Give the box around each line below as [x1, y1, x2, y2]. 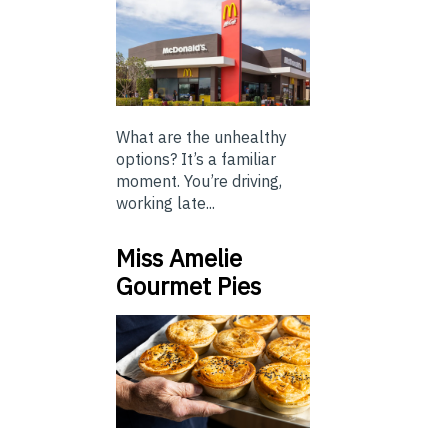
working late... [116, 192, 215, 213]
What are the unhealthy [116, 126, 287, 147]
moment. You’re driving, [116, 170, 282, 191]
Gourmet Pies [116, 269, 261, 302]
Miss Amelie [116, 241, 242, 274]
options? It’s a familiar [116, 148, 276, 169]
